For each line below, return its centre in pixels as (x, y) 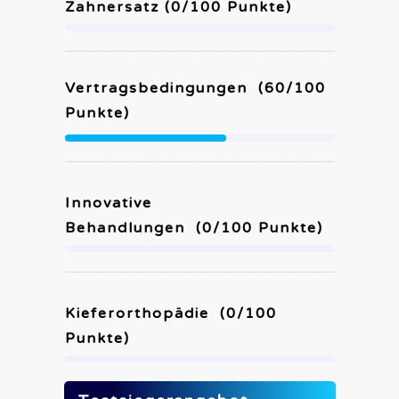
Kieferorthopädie (139, 313)
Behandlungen (127, 228)
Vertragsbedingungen (159, 88)
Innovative (108, 203)
